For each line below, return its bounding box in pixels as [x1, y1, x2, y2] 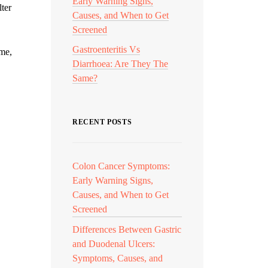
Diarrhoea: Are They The [72, 59, 168, 69]
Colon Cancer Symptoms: [72, 161, 170, 171]
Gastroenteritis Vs [72, 44, 140, 54]
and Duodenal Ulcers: [72, 239, 155, 249]
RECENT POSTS [72, 118, 132, 126]
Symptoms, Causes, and [72, 253, 163, 263]
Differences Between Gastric [72, 224, 181, 234]
